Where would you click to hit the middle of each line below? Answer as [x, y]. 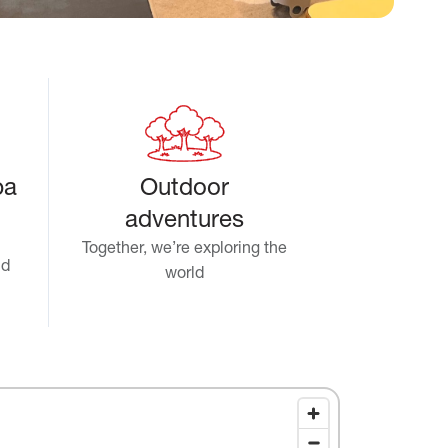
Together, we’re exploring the [185, 249]
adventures [185, 221]
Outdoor [185, 189]
